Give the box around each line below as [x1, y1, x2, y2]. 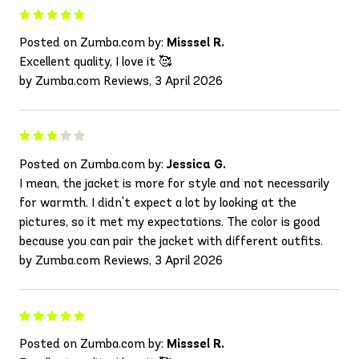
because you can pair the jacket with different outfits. [19, 232, 323, 248]
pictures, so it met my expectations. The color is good [19, 213, 321, 229]
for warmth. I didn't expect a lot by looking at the [19, 194, 296, 210]
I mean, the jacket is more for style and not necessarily [19, 175, 329, 191]
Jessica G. [167, 155, 226, 171]
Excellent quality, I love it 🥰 [19, 53, 171, 69]
